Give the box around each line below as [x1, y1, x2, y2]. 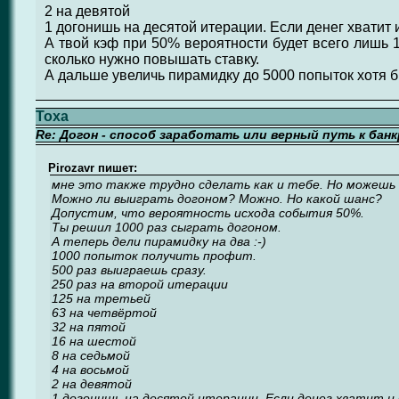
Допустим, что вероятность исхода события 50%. [52, 206, 364, 220]
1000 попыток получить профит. [52, 248, 256, 263]
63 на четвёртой [52, 305, 157, 320]
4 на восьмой [52, 362, 129, 377]
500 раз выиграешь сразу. [52, 263, 207, 277]
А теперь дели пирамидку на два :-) [52, 234, 266, 248]
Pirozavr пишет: [44, 161, 137, 175]
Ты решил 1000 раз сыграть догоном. [52, 220, 281, 234]
